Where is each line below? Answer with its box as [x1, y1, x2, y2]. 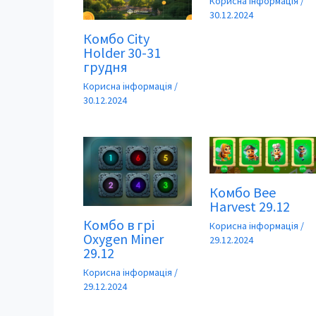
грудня [83, 58, 128, 76]
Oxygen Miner [83, 230, 164, 248]
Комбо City [83, 30, 150, 48]
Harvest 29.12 [209, 197, 290, 216]
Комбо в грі [83, 216, 154, 234]
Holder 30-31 [83, 44, 161, 62]
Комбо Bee [209, 183, 276, 202]
